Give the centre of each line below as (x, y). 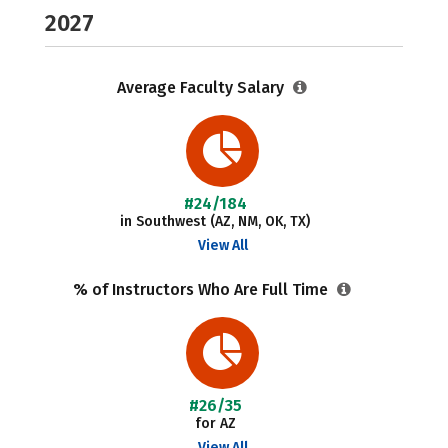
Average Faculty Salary (203, 87)
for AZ (215, 423)
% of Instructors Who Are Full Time (203, 289)
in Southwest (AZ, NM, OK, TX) (215, 221)
